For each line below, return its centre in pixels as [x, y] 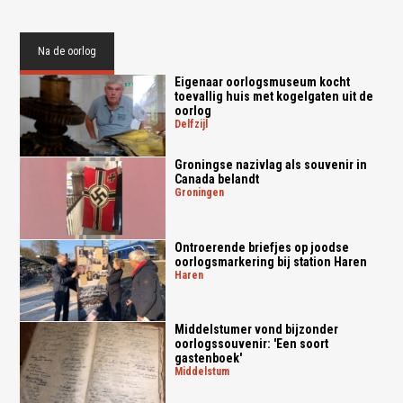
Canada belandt [216, 179]
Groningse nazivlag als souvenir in [270, 164]
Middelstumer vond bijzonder [256, 330]
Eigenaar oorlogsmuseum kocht [262, 82]
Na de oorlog [67, 52]
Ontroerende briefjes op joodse [261, 247]
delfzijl [194, 125]
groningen [202, 192]
